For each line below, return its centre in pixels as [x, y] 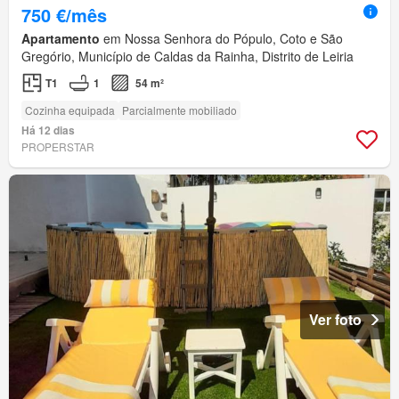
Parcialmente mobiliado [179, 110]
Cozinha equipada [70, 110]
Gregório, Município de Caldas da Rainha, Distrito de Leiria [187, 57]
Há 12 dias [48, 130]
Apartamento [61, 39]
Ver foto [335, 320]
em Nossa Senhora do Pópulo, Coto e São [221, 39]
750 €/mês [64, 15]
